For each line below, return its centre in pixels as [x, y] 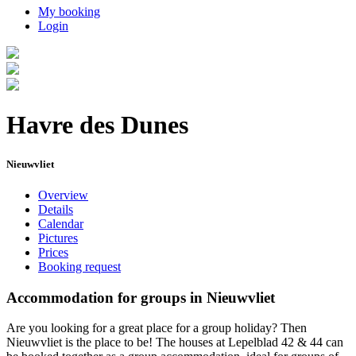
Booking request [79, 266]
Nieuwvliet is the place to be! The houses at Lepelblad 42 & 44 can [175, 342]
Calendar [61, 223]
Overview [63, 195]
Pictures [58, 238]
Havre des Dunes [97, 125]
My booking [69, 12]
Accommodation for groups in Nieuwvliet [141, 297]
